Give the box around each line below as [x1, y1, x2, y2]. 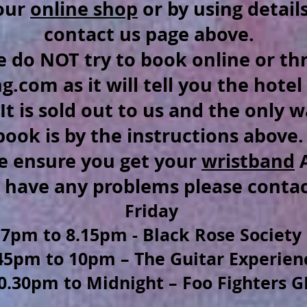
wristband [201, 148, 295, 173]
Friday [124, 199, 178, 223]
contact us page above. [43, 21, 259, 47]
